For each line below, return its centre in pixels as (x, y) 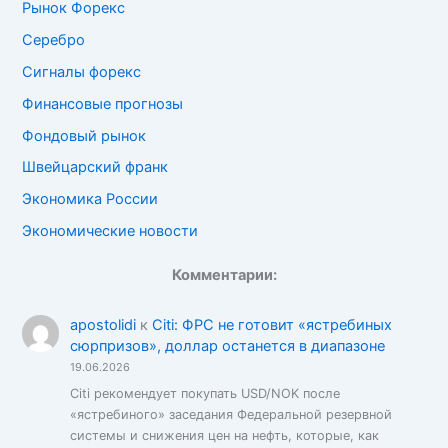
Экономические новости (110, 231)
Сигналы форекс (82, 71)
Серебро (54, 39)
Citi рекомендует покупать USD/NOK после (204, 393)
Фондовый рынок (84, 135)
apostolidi (102, 325)
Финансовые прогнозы (103, 103)
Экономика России (90, 199)
